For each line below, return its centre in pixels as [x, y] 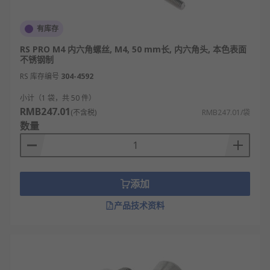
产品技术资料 [139, 205]
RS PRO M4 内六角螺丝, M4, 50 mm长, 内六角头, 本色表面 [133, 49]
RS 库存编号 [39, 76]
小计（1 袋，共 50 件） [58, 98]
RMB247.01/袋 [226, 112]
